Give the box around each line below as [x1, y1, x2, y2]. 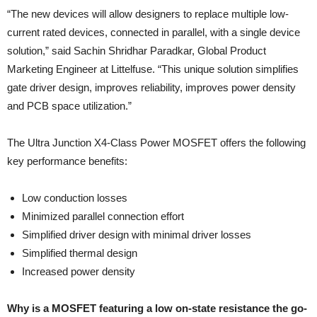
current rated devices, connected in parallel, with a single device [7, 26, 300, 39]
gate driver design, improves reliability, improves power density [7, 81, 296, 94]
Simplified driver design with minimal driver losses [22, 229, 251, 241]
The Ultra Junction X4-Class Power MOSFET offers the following [7, 137, 306, 149]
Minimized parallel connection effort [22, 210, 184, 223]
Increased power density [22, 265, 135, 278]
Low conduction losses [22, 192, 127, 204]
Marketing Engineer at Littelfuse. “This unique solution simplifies [7, 63, 299, 76]
